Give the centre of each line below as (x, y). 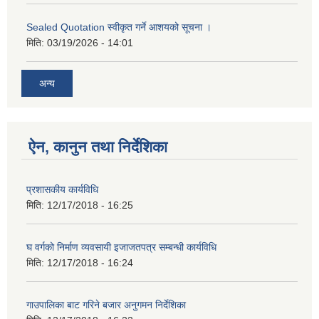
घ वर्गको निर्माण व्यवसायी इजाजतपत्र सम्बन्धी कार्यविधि (121, 247)
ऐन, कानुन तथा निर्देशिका (98, 147)
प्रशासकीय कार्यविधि (62, 189)
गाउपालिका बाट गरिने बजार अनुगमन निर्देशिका (106, 304)
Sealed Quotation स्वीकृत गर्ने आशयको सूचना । (119, 27)
